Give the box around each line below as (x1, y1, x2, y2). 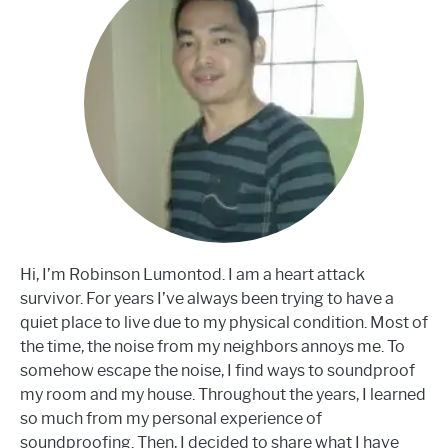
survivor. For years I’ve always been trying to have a (20, 288, 394, 308)
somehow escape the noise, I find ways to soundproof (20, 360, 415, 380)
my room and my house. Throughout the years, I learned (20, 384, 426, 404)
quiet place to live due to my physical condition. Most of (20, 312, 428, 332)
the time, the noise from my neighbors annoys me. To (20, 336, 405, 356)
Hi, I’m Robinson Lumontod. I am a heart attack (20, 264, 365, 284)
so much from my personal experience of (20, 408, 322, 428)
